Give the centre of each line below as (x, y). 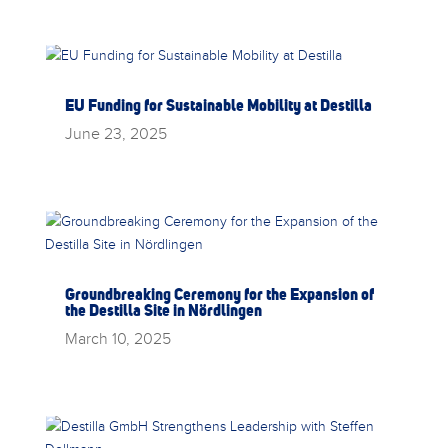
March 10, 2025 (117, 337)
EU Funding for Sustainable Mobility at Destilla (218, 104)
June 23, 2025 (115, 132)
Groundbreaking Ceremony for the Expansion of (219, 293)
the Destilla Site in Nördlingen (163, 309)
